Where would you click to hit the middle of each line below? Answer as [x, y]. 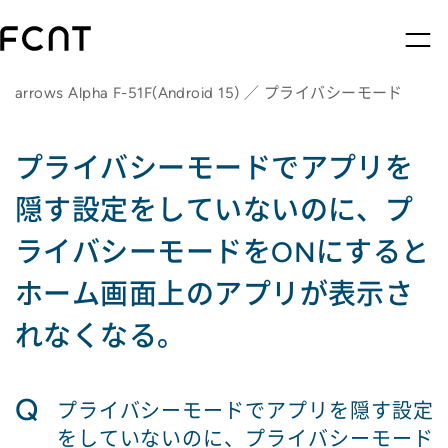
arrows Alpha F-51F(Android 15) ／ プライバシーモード [209, 93]
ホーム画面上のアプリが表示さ [214, 294]
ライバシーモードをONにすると [222, 252]
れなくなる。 [100, 336]
